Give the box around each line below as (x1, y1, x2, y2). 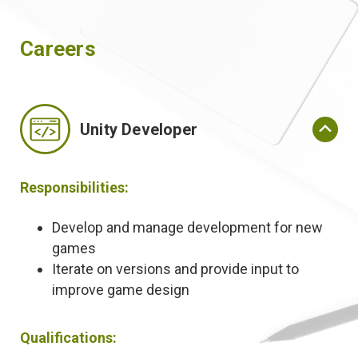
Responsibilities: (20, 179, 129, 196)
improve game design (52, 281, 189, 298)
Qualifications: (20, 329, 117, 346)
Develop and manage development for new (52, 219, 323, 236)
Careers (20, 37, 96, 61)
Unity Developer (80, 119, 197, 139)
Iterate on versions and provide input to (52, 261, 299, 277)
